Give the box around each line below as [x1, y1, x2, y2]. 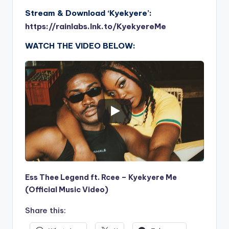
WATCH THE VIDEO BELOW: [25, 40, 135, 51]
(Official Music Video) [25, 185, 108, 194]
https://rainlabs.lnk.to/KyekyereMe [25, 21, 166, 31]
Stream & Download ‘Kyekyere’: [25, 8, 154, 18]
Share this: [25, 205, 66, 215]
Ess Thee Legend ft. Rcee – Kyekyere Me [25, 172, 177, 182]
